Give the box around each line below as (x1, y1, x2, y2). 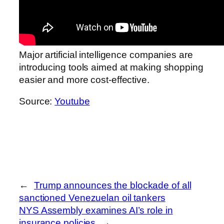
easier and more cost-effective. (19, 74, 149, 85)
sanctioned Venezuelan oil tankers (19, 192, 165, 203)
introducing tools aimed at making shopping (19, 61, 203, 72)
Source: (19, 96, 55, 107)
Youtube (54, 96, 90, 107)
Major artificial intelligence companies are (19, 49, 193, 60)
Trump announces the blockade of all (33, 179, 191, 190)
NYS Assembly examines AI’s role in (19, 204, 173, 215)
